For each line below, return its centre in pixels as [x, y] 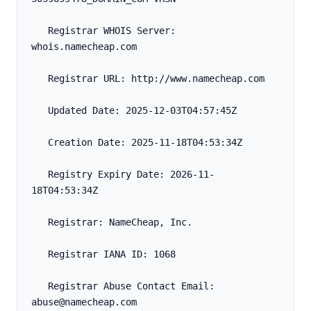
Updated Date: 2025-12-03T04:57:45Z [142, 111]
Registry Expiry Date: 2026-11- [40, 175]
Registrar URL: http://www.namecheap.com [156, 79]
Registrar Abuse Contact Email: [40, 286]
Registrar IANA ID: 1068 [112, 254]
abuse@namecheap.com [84, 302]
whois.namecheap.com [84, 47]
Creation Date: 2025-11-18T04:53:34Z [145, 143]
